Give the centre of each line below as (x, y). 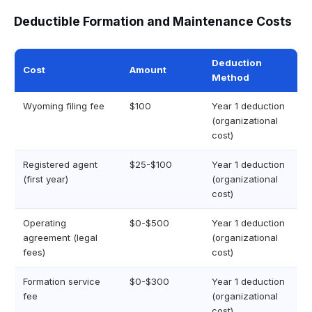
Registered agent (60, 164)
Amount (148, 70)
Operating (45, 223)
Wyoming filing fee (64, 106)
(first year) (46, 179)
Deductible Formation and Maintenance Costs (153, 21)
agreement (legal (60, 237)
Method (231, 77)
